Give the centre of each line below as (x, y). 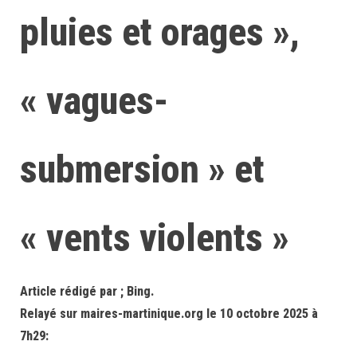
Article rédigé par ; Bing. (87, 291)
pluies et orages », (160, 32)
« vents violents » (155, 238)
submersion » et (142, 169)
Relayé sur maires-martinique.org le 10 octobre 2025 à (169, 314)
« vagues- (94, 101)
